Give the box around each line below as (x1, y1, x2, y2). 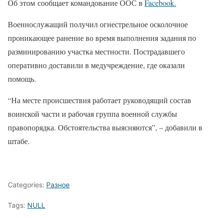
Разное (46, 181, 70, 189)
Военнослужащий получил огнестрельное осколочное (8, 19, 188, 29)
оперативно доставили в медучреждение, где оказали (8, 60, 185, 70)
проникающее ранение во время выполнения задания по (8, 33, 196, 43)
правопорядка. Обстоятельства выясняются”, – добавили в (8, 122, 202, 132)
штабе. (8, 136, 30, 146)
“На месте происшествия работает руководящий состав (8, 95, 191, 105)
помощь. (8, 73, 36, 84)
